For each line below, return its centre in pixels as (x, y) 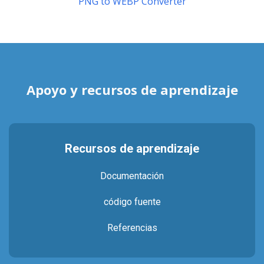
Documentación (132, 176)
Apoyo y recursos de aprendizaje (132, 90)
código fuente (132, 202)
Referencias (132, 228)
